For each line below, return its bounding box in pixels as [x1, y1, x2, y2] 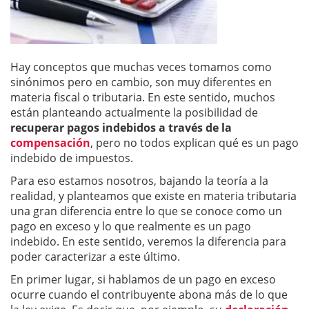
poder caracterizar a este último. [10, 249, 180, 264]
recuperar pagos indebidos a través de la [10, 120, 232, 135]
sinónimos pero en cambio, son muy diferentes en [10, 74, 272, 90]
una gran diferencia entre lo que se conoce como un [10, 203, 282, 219]
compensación [10, 135, 90, 150]
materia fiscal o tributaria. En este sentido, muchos [10, 90, 275, 105]
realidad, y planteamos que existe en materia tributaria [10, 188, 297, 203]
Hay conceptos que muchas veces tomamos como [10, 59, 272, 74]
